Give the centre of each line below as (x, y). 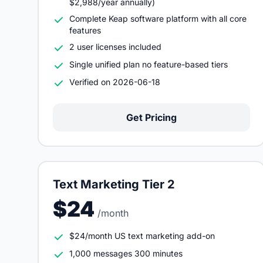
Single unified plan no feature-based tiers (149, 64)
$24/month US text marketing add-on (142, 236)
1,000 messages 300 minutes (126, 253)
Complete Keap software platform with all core (158, 18)
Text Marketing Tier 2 (114, 184)
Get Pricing (151, 117)
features (85, 30)
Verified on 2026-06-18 (115, 82)
